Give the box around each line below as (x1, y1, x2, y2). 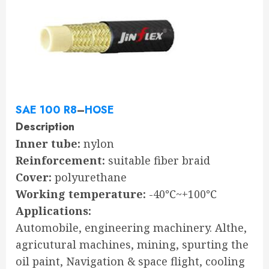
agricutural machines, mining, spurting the (16, 237, 249, 252)
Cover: (16, 170, 52, 185)
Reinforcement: (16, 153, 105, 168)
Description (16, 119, 74, 135)
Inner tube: (16, 136, 80, 151)
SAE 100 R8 (16, 102, 77, 118)
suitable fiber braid (105, 153, 210, 168)
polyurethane (52, 170, 127, 185)
